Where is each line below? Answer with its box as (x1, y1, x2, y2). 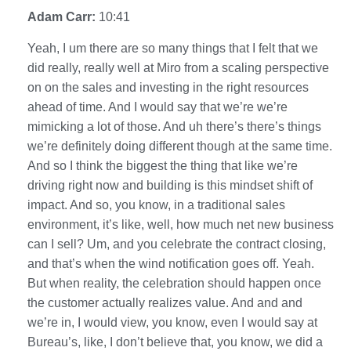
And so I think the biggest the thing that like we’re (27, 158, 298, 172)
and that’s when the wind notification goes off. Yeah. (27, 256, 314, 270)
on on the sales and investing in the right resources (27, 80, 309, 94)
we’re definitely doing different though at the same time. (27, 139, 332, 153)
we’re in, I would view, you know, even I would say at (27, 315, 317, 329)
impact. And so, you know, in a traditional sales (27, 197, 285, 212)
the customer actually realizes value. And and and (27, 295, 302, 309)
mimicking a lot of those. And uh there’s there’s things (27, 119, 321, 133)
